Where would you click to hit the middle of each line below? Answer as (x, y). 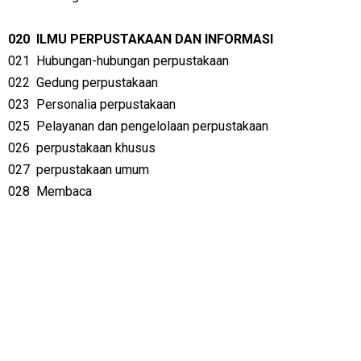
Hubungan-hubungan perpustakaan (133, 61)
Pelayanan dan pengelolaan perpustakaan (152, 126)
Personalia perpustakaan (106, 104)
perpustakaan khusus (96, 148)
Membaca (64, 191)
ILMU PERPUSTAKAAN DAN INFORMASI (155, 39)
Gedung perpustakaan (97, 83)
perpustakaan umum (93, 170)
